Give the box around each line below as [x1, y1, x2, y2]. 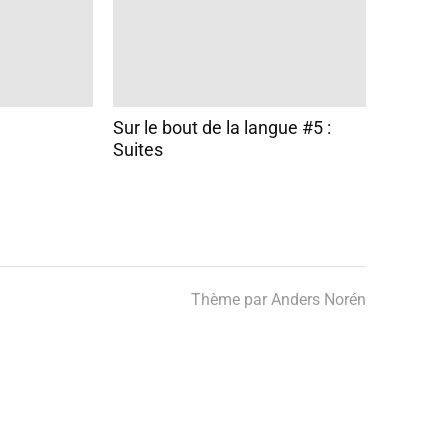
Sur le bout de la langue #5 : [112, 116, 331, 138]
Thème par [191, 289, 271, 309]
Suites [112, 138, 163, 160]
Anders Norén [271, 289, 366, 309]
